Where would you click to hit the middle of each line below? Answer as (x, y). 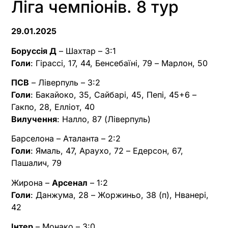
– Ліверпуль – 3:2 (65, 83)
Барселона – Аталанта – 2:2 (66, 139)
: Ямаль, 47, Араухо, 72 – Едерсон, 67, (107, 151)
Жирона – (32, 182)
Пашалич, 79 (36, 163)
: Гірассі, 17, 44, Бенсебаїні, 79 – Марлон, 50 (119, 63)
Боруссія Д (34, 51)
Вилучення (34, 119)
